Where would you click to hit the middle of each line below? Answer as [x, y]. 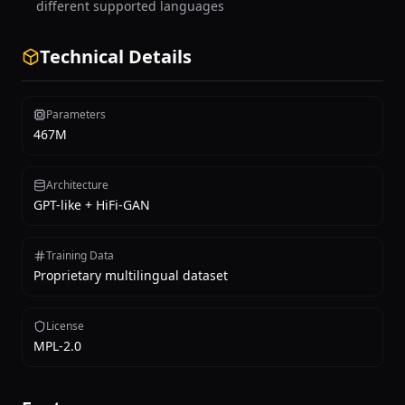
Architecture [77, 185]
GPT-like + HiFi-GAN [92, 205]
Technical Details [116, 57]
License [65, 326]
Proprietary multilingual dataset [131, 275]
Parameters [76, 114]
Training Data [80, 255]
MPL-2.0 [57, 346]
